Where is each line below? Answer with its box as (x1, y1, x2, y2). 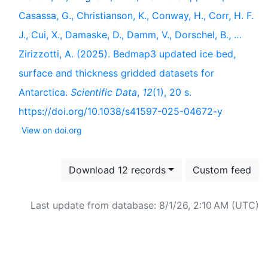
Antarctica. (19, 86, 71, 98)
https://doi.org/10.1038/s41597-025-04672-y (19, 105, 223, 117)
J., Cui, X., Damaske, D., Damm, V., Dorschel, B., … (19, 29, 242, 41)
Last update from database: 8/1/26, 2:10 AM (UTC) (31, 199, 259, 211)
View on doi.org (22, 125, 82, 135)
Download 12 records (69, 164, 166, 176)
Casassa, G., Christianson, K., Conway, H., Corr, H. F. (19, 10, 254, 22)
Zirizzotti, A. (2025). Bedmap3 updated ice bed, (19, 48, 236, 60)
